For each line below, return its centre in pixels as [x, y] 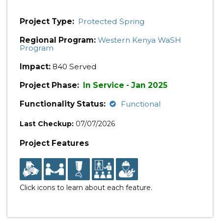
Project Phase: [50, 85]
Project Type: [47, 21]
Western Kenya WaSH [139, 40]
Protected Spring [111, 21]
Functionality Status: [63, 104]
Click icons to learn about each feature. [86, 188]
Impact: [35, 67]
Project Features [54, 143]
